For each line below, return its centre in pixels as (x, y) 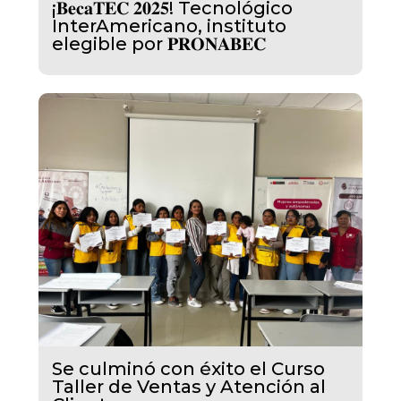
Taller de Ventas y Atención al (188, 387)
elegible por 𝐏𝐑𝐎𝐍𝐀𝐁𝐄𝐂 (158, 43)
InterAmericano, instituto (169, 26)
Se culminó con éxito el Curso (188, 369)
